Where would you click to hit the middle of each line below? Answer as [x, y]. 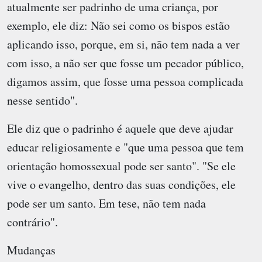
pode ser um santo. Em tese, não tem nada [106, 203]
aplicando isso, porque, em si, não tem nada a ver [123, 44]
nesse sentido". [42, 100]
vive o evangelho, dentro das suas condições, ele [121, 184]
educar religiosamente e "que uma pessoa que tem [125, 147]
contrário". [32, 222]
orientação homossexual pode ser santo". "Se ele [121, 166]
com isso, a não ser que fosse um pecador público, [125, 63]
